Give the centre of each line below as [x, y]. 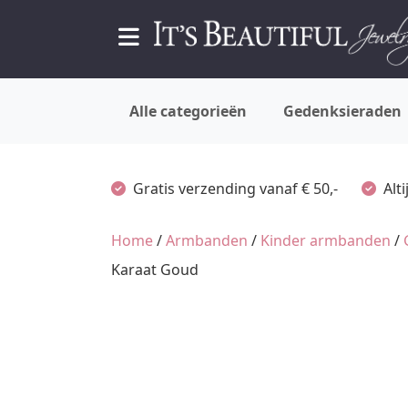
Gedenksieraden [342, 111]
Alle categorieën [188, 111]
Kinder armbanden [326, 240]
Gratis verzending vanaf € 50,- [235, 188]
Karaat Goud [155, 270]
